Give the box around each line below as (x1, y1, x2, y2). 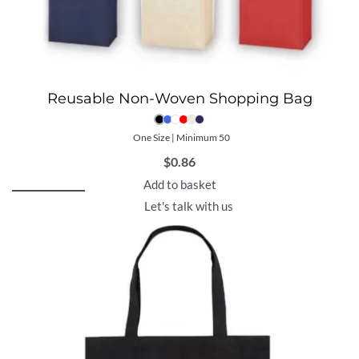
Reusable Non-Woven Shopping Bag (46, 90, 313, 108)
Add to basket (143, 177, 216, 192)
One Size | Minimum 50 (132, 131, 230, 144)
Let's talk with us (143, 199, 233, 214)
